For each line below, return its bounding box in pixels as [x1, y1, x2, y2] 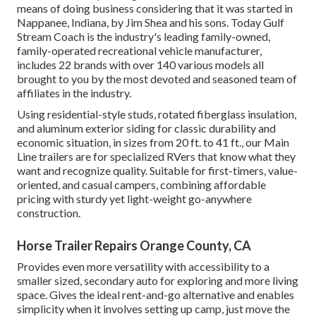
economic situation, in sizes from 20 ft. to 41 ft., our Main [17, 135, 289, 150]
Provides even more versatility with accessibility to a [17, 260, 269, 274]
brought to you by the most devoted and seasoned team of [17, 72, 297, 86]
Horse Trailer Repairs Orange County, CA [17, 238, 251, 254]
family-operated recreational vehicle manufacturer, [17, 44, 262, 58]
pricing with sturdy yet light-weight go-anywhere [17, 192, 252, 206]
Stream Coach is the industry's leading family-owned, [17, 30, 270, 44]
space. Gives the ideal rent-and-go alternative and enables [17, 288, 294, 302]
